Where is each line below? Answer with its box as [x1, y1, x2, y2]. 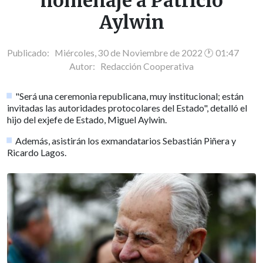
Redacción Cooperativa [100, 60, 194, 72]
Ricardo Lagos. [7, 146, 66, 158]
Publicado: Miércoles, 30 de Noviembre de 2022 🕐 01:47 [7, 47, 239, 58]
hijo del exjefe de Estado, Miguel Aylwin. [7, 113, 167, 125]
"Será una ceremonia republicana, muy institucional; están [15, 90, 244, 102]
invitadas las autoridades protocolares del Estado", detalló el [7, 102, 247, 113]
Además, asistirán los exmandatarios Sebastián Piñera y [15, 134, 237, 146]
